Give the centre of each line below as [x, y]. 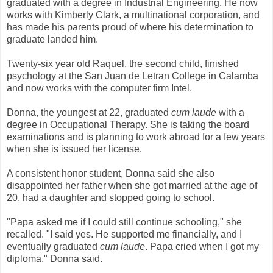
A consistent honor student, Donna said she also [111, 173]
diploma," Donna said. [55, 258]
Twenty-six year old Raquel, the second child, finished [123, 63]
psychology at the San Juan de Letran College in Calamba [133, 76]
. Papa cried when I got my [202, 246]
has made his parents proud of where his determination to [130, 27]
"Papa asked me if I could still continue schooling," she [124, 222]
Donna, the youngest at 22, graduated [89, 112]
